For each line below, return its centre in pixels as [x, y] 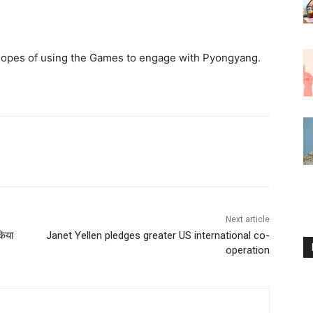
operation [247, 250]
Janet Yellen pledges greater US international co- [158, 235]
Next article [247, 219]
